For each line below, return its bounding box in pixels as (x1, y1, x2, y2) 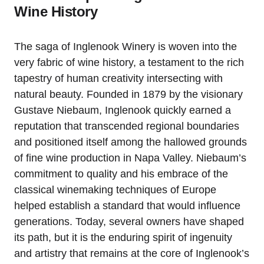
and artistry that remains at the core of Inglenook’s (14, 247, 249, 260)
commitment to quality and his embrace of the (14, 168, 228, 180)
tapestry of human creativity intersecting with (14, 72, 223, 85)
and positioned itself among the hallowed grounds (14, 136, 247, 148)
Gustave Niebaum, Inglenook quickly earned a (14, 104, 231, 117)
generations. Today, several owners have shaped (14, 216, 244, 228)
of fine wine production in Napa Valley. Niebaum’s (14, 152, 246, 164)
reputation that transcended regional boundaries (14, 120, 239, 133)
